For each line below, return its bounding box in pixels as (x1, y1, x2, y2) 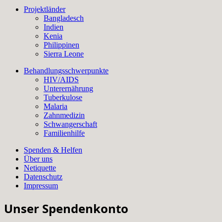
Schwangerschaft (44, 120, 97, 129)
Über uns (24, 155, 53, 164)
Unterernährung (44, 84, 93, 93)
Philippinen (44, 41, 79, 50)
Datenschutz (24, 172, 62, 181)
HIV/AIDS (44, 75, 79, 84)
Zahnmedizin (44, 111, 85, 120)
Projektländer (24, 5, 65, 14)
